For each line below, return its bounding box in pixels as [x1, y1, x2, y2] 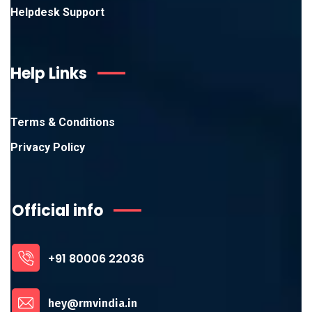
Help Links [10, 62, 87, 84]
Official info [12, 199, 103, 221]
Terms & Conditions [10, 115, 115, 129]
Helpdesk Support [10, 5, 104, 19]
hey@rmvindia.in [48, 297, 137, 311]
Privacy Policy [10, 140, 85, 154]
